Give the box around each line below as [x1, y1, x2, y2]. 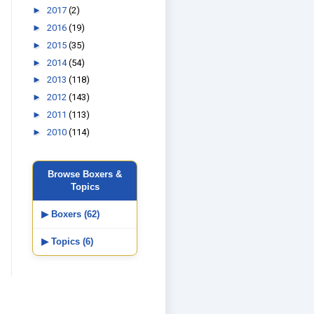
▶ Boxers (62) [41, 208, 100, 219]
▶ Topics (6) [41, 235, 93, 247]
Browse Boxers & [48, 168, 122, 179]
